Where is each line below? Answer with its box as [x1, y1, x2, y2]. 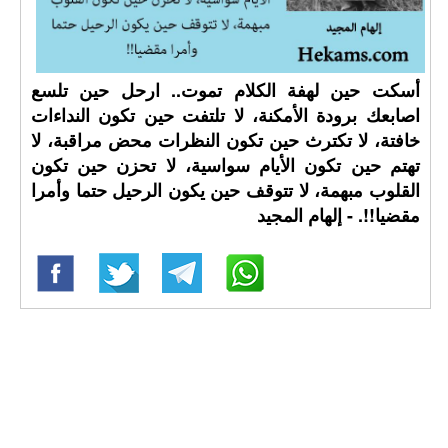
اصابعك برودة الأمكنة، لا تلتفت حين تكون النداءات [31, 102, 420, 128]
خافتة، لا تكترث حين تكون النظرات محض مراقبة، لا [31, 127, 420, 153]
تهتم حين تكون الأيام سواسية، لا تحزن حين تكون [31, 152, 420, 178]
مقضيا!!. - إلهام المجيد [256, 202, 420, 228]
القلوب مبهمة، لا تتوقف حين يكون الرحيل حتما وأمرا [31, 177, 420, 203]
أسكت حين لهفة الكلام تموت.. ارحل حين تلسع [31, 77, 420, 103]
